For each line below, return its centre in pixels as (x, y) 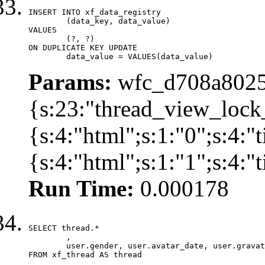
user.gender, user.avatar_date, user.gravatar (47, 245)
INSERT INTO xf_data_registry (95, 12)
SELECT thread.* (64, 228)
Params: (70, 82)
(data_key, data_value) (47, 21)
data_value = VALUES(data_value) (140, 56)
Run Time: (81, 188)
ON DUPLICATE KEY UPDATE (83, 47)
